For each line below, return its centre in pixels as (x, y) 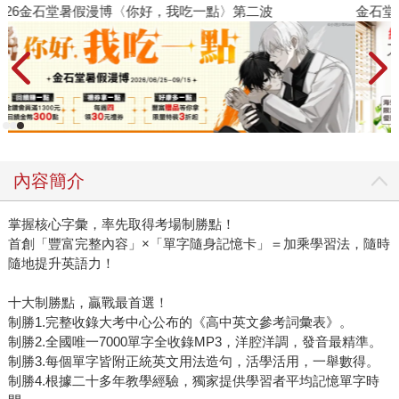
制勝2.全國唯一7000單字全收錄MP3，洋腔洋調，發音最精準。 (195, 342)
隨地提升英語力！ (61, 264)
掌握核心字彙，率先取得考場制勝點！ (121, 224)
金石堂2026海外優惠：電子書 (110, 11)
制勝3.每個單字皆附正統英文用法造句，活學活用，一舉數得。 (193, 362)
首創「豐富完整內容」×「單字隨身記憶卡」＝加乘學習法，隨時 (199, 244)
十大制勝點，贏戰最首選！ (88, 303)
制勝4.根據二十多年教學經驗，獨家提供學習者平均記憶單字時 (193, 381)
